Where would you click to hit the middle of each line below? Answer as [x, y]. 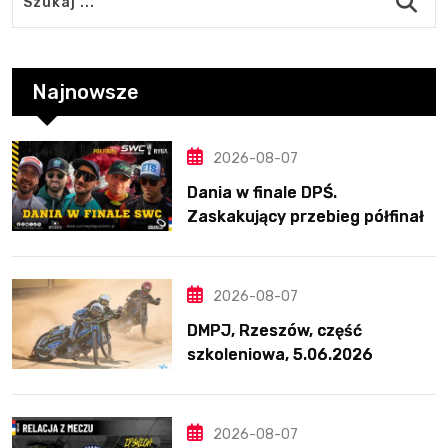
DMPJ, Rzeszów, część [274, 331]
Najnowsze [85, 92]
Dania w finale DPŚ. [262, 193]
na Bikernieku [241, 241]
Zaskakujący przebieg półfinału [310, 217]
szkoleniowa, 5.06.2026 [280, 355]
